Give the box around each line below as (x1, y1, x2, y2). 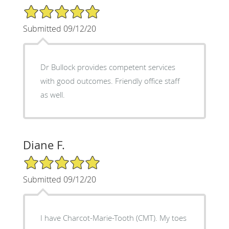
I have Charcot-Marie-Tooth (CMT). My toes (40, 212, 187, 223)
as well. (40, 89, 65, 100)
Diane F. (22, 137, 65, 152)
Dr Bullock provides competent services (40, 61, 175, 72)
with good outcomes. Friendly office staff (40, 75, 180, 86)
